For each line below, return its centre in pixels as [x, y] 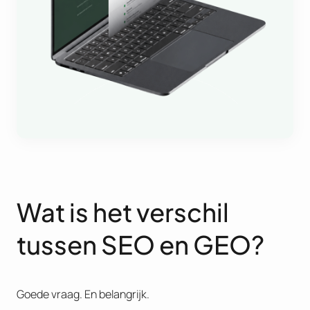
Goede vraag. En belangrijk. [83, 294]
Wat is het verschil [123, 212]
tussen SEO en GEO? [140, 245]
